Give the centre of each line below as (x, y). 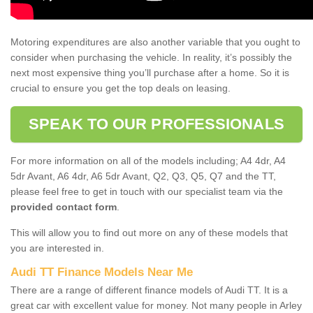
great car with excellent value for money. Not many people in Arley (156, 305)
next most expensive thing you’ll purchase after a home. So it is (150, 72)
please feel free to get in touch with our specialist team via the (147, 191)
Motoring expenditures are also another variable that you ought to (155, 42)
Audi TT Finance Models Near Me (102, 272)
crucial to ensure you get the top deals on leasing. (121, 88)
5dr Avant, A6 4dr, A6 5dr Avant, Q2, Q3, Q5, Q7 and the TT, (143, 176)
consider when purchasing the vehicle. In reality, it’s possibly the (151, 57)
